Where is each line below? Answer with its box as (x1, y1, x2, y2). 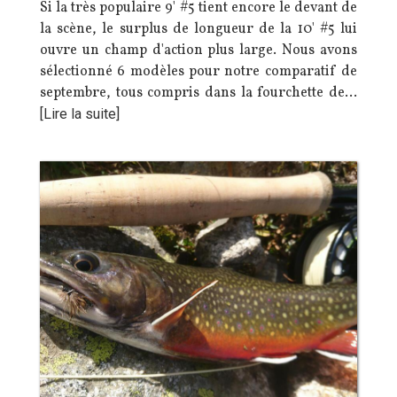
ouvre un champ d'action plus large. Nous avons (40, 41, 357, 60)
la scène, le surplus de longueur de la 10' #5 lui (40, 19, 357, 39)
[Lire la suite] (40, 105, 120, 122)
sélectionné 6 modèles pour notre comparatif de (40, 62, 357, 82)
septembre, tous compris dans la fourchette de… (40, 83, 357, 103)
